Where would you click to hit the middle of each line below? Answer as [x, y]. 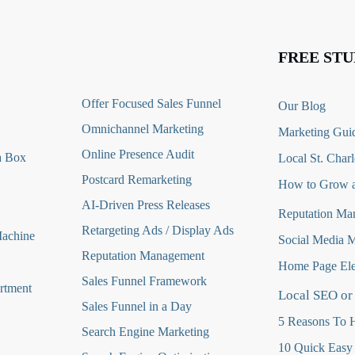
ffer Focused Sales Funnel [156, 103]
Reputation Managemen [141, 256]
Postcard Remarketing [136, 179]
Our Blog [302, 106]
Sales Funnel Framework [144, 281]
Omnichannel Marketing [142, 129]
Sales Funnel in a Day [136, 306]
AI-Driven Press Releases [145, 205]
